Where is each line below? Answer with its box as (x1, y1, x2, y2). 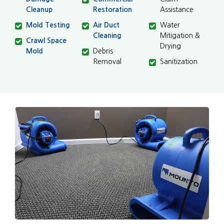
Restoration (93, 6, 132, 13)
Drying (160, 42, 181, 50)
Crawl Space (26, 37, 66, 44)
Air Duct (93, 21, 119, 29)
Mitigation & (160, 32, 200, 39)
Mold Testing (26, 21, 70, 29)
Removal (93, 58, 121, 65)
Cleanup (26, 6, 52, 13)
